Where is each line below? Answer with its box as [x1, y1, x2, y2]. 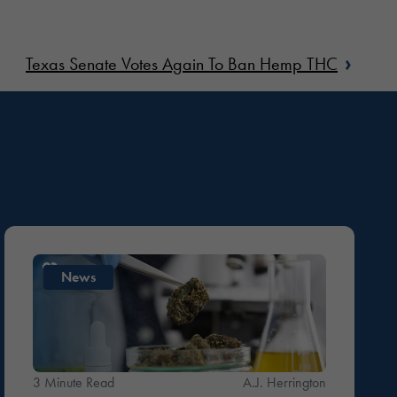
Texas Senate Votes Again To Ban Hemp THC [26, 52, 338, 76]
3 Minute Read [33, 372, 115, 392]
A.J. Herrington [242, 372, 326, 392]
